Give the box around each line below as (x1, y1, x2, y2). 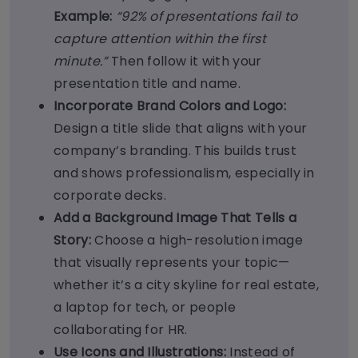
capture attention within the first (54, 30, 266, 49)
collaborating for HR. (54, 320, 188, 340)
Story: (54, 231, 95, 250)
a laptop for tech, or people (54, 298, 236, 317)
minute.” (54, 52, 111, 71)
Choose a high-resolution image (94, 231, 303, 250)
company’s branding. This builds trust (54, 141, 296, 161)
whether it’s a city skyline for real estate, (54, 276, 320, 295)
